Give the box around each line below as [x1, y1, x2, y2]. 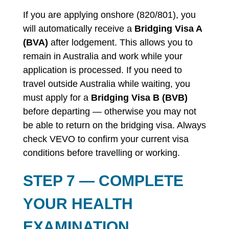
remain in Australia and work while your [22, 51, 182, 61]
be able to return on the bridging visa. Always [22, 120, 206, 130]
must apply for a [22, 93, 91, 103]
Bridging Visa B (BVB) [90, 93, 188, 103]
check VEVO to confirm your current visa [22, 134, 189, 144]
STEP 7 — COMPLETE [22, 172, 184, 189]
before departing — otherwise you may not [22, 106, 196, 117]
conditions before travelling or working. [22, 148, 180, 158]
